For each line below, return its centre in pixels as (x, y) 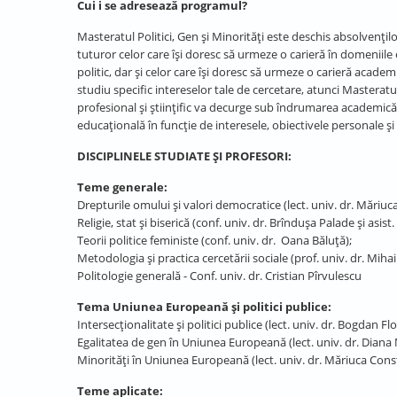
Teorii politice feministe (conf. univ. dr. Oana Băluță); (214, 240)
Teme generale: (122, 187)
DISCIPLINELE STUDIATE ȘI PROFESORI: (184, 156)
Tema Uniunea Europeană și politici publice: (204, 307)
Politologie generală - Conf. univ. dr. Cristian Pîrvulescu (219, 276)
